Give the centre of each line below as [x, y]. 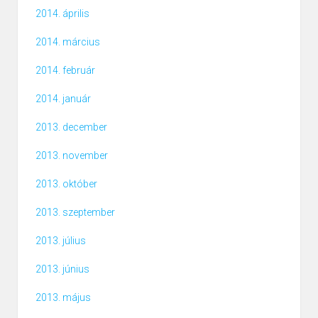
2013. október [66, 184]
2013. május [63, 298]
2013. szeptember [75, 213]
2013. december [71, 127]
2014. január [63, 99]
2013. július [61, 241]
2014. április [62, 14]
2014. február [65, 71]
